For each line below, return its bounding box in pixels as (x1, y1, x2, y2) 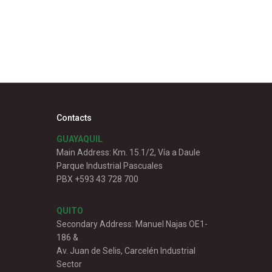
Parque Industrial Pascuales (56, 161, 163, 171)
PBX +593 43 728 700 (56, 174, 139, 185)
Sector (56, 259, 83, 270)
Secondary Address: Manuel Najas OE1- (56, 219, 208, 229)
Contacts (56, 113, 92, 123)
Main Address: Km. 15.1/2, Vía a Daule (56, 148, 201, 158)
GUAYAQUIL (56, 134, 103, 144)
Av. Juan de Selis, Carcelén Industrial (56, 246, 196, 256)
